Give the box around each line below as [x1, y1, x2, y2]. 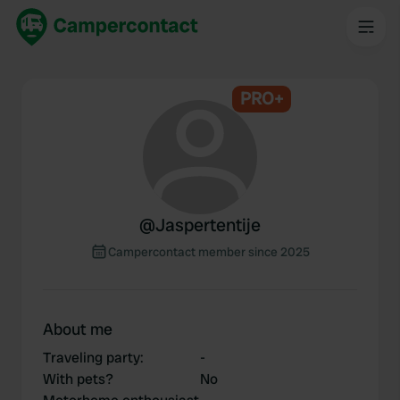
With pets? [43, 370, 113, 388]
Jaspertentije [155, 213, 261, 237]
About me [43, 319, 112, 339]
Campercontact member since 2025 [108, 244, 310, 260]
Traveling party [43, 348, 140, 367]
